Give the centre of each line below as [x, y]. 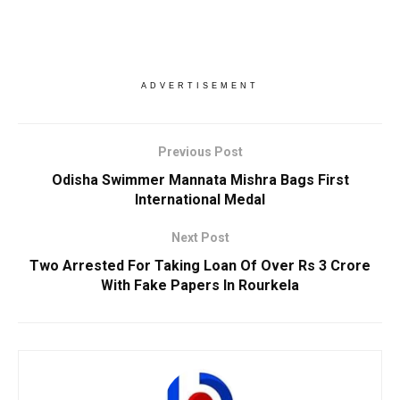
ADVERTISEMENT [200, 86]
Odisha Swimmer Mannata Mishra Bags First [200, 180]
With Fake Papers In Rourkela [200, 286]
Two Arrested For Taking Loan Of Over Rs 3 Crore [200, 266]
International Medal [200, 200]
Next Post [200, 238]
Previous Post [200, 152]
